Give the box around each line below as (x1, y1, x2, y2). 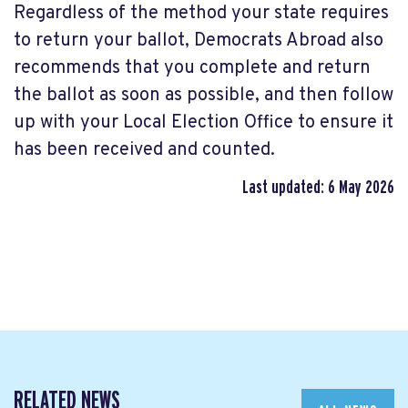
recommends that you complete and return (14, 56, 371, 80)
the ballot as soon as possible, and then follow (14, 83, 393, 107)
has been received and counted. (14, 138, 275, 162)
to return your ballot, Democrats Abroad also (14, 28, 383, 53)
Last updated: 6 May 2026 (242, 178, 394, 197)
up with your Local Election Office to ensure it (14, 110, 393, 135)
